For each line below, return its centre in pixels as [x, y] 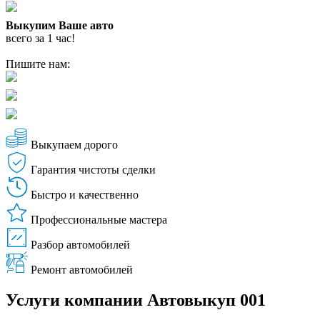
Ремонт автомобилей [82, 269]
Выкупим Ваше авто [60, 25]
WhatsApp [58, 79]
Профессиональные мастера [99, 219]
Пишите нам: [38, 64]
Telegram [54, 98]
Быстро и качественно [85, 194]
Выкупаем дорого [74, 144]
